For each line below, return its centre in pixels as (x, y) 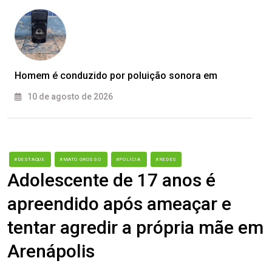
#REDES (166, 160)
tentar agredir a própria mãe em (135, 228)
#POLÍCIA (129, 160)
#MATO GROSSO (81, 160)
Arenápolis (51, 251)
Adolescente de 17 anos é (111, 180)
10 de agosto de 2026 (69, 97)
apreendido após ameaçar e (119, 204)
